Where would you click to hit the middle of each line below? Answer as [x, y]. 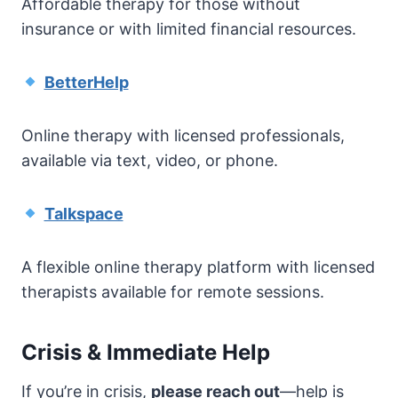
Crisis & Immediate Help [146, 353]
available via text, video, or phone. [150, 161]
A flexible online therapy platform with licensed [198, 267]
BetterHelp [86, 83]
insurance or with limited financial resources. [189, 29]
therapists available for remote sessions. [173, 292]
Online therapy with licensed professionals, [183, 136]
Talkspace [84, 214]
